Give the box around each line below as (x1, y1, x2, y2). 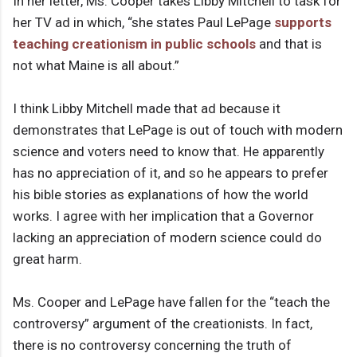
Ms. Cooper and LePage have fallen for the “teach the (13, 294, 330, 311)
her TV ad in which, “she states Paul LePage (13, 14, 274, 31)
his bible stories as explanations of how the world (13, 186, 308, 203)
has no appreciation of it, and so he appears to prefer (13, 165, 328, 182)
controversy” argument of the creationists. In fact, (13, 316, 312, 332)
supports (274, 14, 331, 31)
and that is (256, 36, 322, 53)
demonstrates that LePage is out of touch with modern (13, 122, 343, 139)
